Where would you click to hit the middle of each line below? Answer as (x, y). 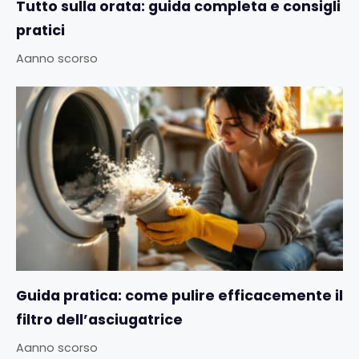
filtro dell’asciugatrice (99, 319)
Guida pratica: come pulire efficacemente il (179, 295)
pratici (40, 30)
